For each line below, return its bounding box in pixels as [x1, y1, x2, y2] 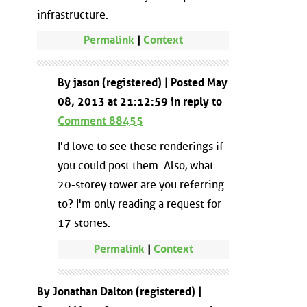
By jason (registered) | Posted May [58, 75, 228, 89]
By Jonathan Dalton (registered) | [37, 284, 201, 298]
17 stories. [58, 217, 110, 230]
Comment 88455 [58, 114, 143, 127]
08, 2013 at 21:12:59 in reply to [58, 95, 222, 108]
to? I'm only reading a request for [58, 197, 221, 211]
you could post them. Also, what [58, 159, 214, 173]
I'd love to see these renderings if [58, 140, 223, 153]
